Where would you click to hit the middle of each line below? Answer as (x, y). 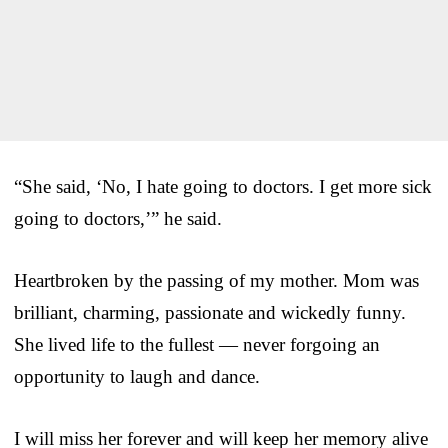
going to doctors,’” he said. (118, 218)
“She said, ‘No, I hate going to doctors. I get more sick (223, 186)
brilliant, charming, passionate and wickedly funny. (210, 312)
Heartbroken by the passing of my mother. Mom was (216, 280)
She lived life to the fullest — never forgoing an (197, 344)
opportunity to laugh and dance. (137, 376)
